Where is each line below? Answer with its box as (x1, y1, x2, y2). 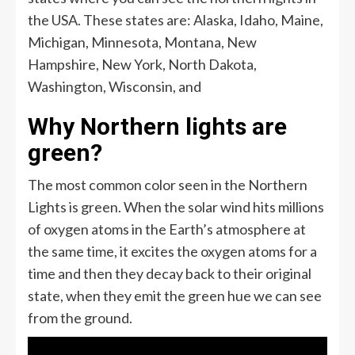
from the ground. (28, 308, 132, 326)
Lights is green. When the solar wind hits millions (28, 197, 324, 216)
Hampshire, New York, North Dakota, (28, 55, 257, 73)
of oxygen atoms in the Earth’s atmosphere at (28, 219, 306, 238)
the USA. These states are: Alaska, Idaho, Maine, (28, 10, 323, 29)
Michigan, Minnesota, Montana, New (28, 32, 257, 51)
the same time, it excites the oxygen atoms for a (28, 242, 317, 260)
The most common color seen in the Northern (28, 175, 307, 193)
